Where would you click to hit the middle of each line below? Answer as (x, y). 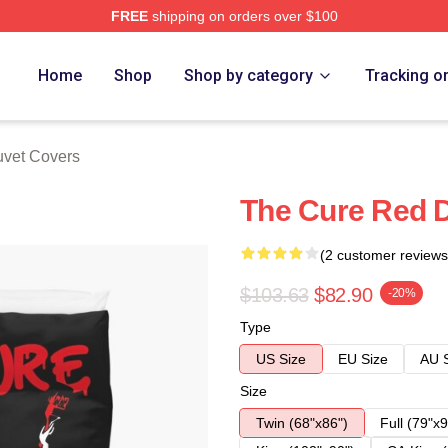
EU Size (363, 359)
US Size (281, 359)
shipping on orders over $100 (242, 16)
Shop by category (249, 75)
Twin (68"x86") (302, 423)
